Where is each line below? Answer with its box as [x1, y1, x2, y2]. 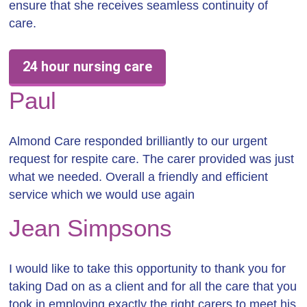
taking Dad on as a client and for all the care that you [9, 280, 297, 293]
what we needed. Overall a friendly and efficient [9, 170, 269, 184]
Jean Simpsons [9, 214, 173, 241]
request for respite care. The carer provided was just [9, 152, 295, 166]
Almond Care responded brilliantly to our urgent [9, 134, 268, 148]
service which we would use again [9, 188, 195, 201]
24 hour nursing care [23, 58, 153, 75]
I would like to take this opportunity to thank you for [9, 262, 286, 275]
